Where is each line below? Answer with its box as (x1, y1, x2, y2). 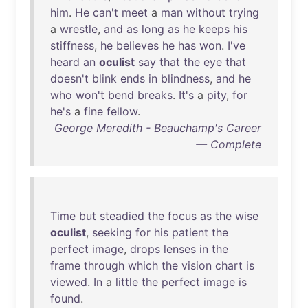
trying (229, 5, 259, 19)
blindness (161, 71, 210, 85)
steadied (100, 209, 144, 223)
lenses (164, 242, 196, 256)
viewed (50, 275, 87, 289)
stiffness (50, 38, 94, 52)
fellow (107, 104, 137, 118)
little (115, 275, 138, 289)
